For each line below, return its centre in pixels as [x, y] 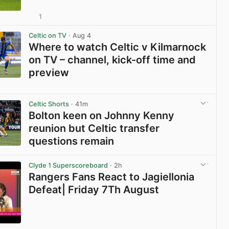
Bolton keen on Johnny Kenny [102, 116]
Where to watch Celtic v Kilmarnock [118, 47]
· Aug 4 [79, 35]
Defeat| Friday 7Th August [94, 190]
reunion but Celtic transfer [94, 129]
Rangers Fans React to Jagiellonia [112, 177]
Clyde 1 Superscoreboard [68, 166]
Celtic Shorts [49, 104]
